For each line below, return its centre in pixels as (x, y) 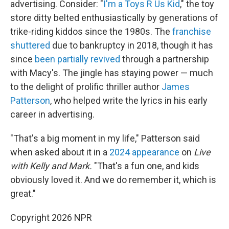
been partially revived (77, 59)
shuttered (30, 45)
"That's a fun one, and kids (146, 166)
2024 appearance (144, 152)
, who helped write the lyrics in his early (129, 101)
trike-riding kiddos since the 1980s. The (91, 32)
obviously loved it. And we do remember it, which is (113, 180)
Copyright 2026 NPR (51, 218)
